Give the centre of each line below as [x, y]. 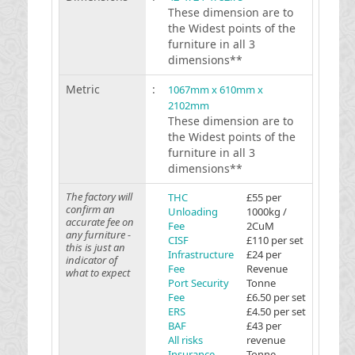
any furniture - [98, 235]
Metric [82, 89]
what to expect [97, 273]
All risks [185, 340]
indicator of [91, 260]
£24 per [263, 254]
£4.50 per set [276, 311]
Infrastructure [200, 254]
